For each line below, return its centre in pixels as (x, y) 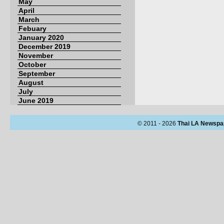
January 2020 (41, 37)
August (31, 82)
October (32, 64)
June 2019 (36, 100)
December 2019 (44, 46)
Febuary (32, 28)
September (37, 73)
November (36, 55)
